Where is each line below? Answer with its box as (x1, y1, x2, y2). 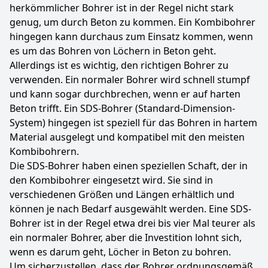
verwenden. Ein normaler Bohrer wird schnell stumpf (10, 73, 250, 86)
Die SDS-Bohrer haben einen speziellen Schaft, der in (10, 159, 248, 172)
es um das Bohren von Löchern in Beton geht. (10, 44, 216, 57)
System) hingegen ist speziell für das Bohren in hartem (10, 116, 257, 129)
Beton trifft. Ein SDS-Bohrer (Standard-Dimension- (10, 102, 235, 115)
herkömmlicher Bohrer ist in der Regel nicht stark (10, 1, 234, 14)
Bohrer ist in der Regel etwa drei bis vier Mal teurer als (10, 217, 255, 230)
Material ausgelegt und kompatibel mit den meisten (10, 130, 245, 144)
